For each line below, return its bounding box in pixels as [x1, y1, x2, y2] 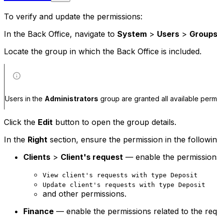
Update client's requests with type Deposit [43, 181, 205, 189]
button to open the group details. [53, 117, 176, 127]
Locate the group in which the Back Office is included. [4, 46, 201, 57]
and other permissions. [43, 189, 126, 199]
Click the [4, 117, 38, 127]
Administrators [45, 94, 98, 103]
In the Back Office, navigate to [4, 29, 117, 39]
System [117, 29, 147, 39]
